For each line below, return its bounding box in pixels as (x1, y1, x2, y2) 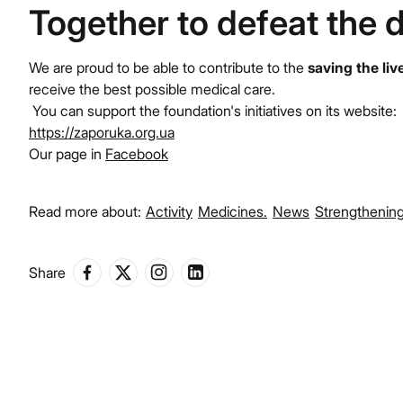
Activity (146, 201, 193, 220)
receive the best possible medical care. (29, 79, 275, 98)
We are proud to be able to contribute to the (29, 58, 308, 76)
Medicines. (198, 201, 267, 220)
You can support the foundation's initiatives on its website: (29, 101, 397, 120)
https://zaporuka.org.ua (29, 122, 175, 141)
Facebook (105, 144, 168, 163)
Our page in (29, 144, 105, 163)
